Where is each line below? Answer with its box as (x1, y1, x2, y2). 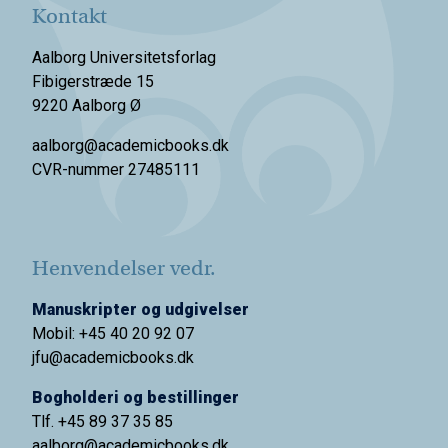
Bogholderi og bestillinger (32, 388, 239, 408)
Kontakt (32, 3, 107, 30)
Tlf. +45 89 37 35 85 (32, 412, 173, 432)
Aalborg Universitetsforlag (32, 48, 216, 68)
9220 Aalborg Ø (32, 96, 141, 116)
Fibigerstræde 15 (32, 72, 154, 92)
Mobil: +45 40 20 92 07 (32, 324, 194, 344)
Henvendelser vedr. (32, 255, 216, 282)
